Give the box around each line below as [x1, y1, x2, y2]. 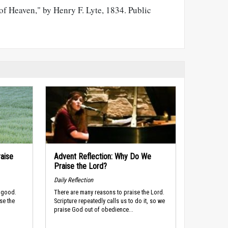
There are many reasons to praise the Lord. [53, 188, 164, 196]
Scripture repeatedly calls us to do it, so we [53, 197, 165, 205]
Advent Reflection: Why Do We [53, 152, 151, 161]
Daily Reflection [53, 176, 93, 184]
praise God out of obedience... [53, 206, 133, 214]
